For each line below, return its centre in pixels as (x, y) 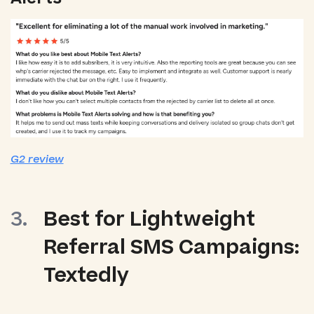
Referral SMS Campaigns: (172, 248)
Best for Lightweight (150, 220)
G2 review (37, 159)
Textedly (87, 276)
